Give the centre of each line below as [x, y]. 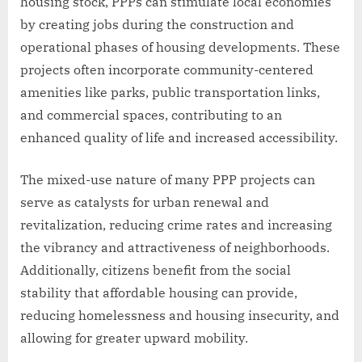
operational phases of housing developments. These [180, 46]
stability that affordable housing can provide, [159, 292]
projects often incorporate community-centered [167, 69]
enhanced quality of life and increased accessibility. [179, 137]
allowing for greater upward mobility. [134, 337]
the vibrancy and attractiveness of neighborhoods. [175, 247]
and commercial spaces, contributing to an [151, 114]
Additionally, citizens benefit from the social [156, 269]
